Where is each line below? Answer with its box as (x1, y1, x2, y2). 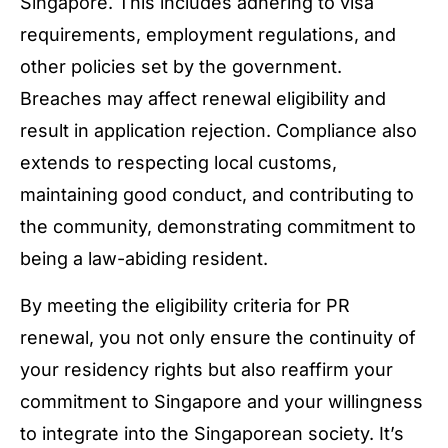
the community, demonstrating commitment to (20, 216, 416, 238)
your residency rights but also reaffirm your (20, 358, 393, 380)
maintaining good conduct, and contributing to (20, 184, 414, 206)
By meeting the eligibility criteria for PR (20, 294, 350, 316)
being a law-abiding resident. (20, 248, 268, 270)
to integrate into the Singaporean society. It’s (20, 422, 404, 444)
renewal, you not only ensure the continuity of (20, 326, 416, 348)
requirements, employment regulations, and (20, 24, 396, 46)
